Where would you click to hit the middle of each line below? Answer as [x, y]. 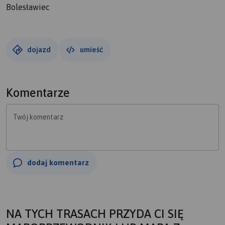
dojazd [39, 49]
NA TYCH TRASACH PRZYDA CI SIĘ [95, 214]
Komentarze [38, 93]
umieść [91, 49]
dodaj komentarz [58, 162]
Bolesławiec [28, 7]
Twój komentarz [38, 117]
